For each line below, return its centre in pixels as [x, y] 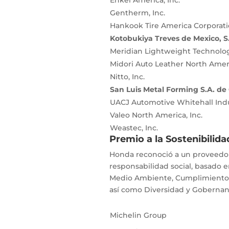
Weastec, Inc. [134, 128]
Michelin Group [138, 215]
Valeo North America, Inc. [156, 115]
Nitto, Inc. [127, 77]
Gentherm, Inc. [137, 13]
